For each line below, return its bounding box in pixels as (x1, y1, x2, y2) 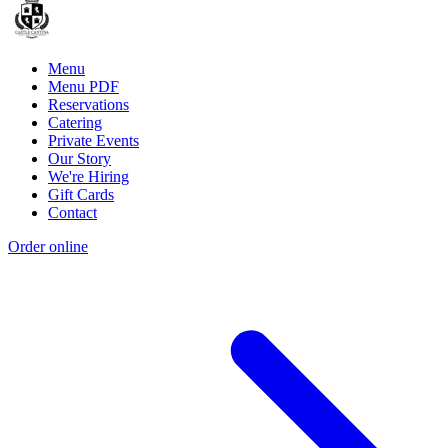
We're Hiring (48, 168, 129, 186)
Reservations (48, 96, 129, 114)
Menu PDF (48, 78, 119, 96)
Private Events (48, 132, 139, 150)
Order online (8, 238, 88, 256)
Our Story (48, 150, 111, 168)
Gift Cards (48, 186, 114, 204)
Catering (48, 114, 102, 132)
